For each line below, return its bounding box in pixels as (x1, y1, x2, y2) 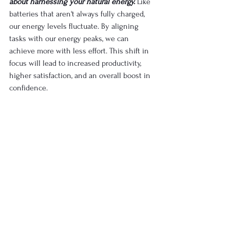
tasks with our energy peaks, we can (9, 34, 131, 43)
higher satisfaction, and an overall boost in (9, 71, 152, 80)
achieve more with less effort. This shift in (9, 46, 151, 55)
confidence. (9, 83, 48, 92)
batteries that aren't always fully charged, (9, 9, 147, 18)
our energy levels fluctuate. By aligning (9, 22, 141, 31)
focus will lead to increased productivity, (9, 59, 143, 68)
